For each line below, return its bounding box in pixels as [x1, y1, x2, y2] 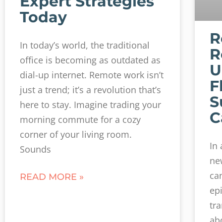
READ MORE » [20, 171, 84, 183]
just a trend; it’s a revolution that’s [20, 84, 161, 96]
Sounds [20, 143, 51, 156]
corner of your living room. [20, 128, 132, 141]
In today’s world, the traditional [20, 39, 150, 52]
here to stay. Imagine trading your [20, 99, 161, 111]
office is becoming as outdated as [20, 54, 161, 66]
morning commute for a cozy [20, 113, 141, 126]
